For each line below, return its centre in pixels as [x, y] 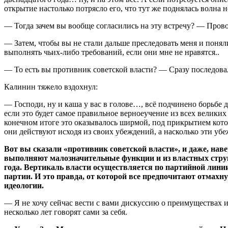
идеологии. [24, 185]
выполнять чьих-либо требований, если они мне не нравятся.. [112, 52]
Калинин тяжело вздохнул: [51, 87]
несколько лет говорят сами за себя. [66, 212]
